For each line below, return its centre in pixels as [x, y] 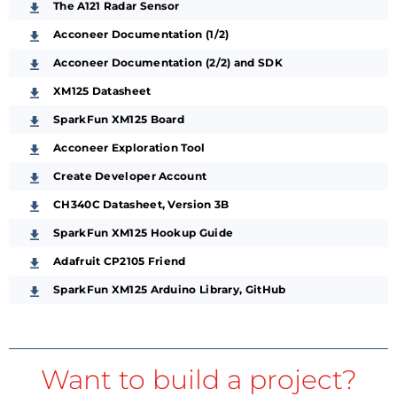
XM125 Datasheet [102, 90]
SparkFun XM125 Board [119, 119]
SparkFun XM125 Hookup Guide [144, 232]
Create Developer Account [130, 175]
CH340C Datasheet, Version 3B [141, 204]
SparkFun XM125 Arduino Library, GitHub [170, 289]
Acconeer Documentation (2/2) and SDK [168, 62]
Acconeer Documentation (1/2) [141, 34]
